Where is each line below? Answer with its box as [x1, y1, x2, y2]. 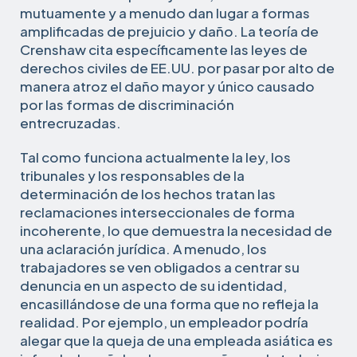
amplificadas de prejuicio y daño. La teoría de [20, 22, 319, 40]
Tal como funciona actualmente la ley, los [20, 147, 291, 166]
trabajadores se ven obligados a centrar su [20, 257, 300, 276]
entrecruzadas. [20, 113, 121, 131]
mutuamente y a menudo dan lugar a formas [20, 3, 310, 22]
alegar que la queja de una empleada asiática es [20, 331, 333, 349]
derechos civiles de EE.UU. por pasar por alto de [20, 58, 335, 76]
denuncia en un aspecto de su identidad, [20, 276, 287, 294]
